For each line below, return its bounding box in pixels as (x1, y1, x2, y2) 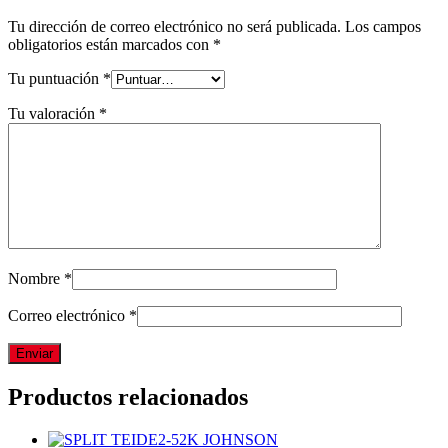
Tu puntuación (8, 70, 103, 88)
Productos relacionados (8, 384, 248, 411)
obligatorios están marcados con (8, 36, 213, 54)
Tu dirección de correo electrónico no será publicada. (8, 18, 341, 36)
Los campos (345, 18, 421, 36)
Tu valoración (8, 105, 99, 123)
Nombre (8, 270, 64, 288)
